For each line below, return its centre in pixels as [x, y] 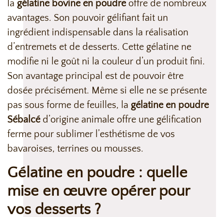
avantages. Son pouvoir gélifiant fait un [88, 18]
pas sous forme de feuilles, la [69, 105]
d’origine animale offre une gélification [121, 120]
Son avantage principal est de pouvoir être [95, 76]
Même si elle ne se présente [149, 91]
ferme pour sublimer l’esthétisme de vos [91, 134]
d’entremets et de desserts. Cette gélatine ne [99, 47]
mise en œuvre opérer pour [98, 191]
